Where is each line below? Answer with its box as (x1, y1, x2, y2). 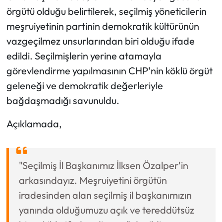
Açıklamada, (6, 117, 62, 130)
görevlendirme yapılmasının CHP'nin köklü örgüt (6, 64, 213, 77)
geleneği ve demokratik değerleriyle (6, 79, 163, 92)
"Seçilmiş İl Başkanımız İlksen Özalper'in (18, 159, 188, 171)
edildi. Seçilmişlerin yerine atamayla (6, 49, 162, 62)
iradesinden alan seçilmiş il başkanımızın (18, 188, 192, 201)
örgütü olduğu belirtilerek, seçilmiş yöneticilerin (6, 4, 207, 17)
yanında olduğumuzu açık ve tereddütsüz (18, 203, 194, 216)
